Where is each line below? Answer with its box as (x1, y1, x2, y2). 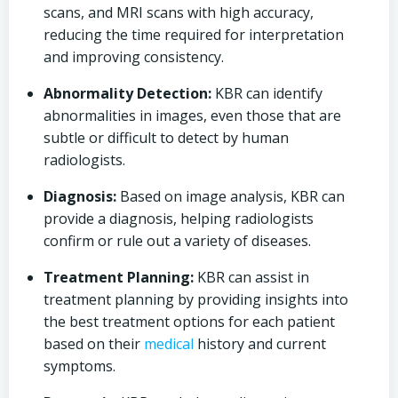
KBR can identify (211, 84, 322, 103)
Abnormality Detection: (44, 84, 211, 103)
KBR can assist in (194, 267, 309, 287)
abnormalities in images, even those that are (44, 106, 341, 125)
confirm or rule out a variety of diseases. (44, 231, 311, 251)
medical (144, 334, 194, 354)
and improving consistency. (44, 47, 224, 67)
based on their (44, 334, 144, 354)
